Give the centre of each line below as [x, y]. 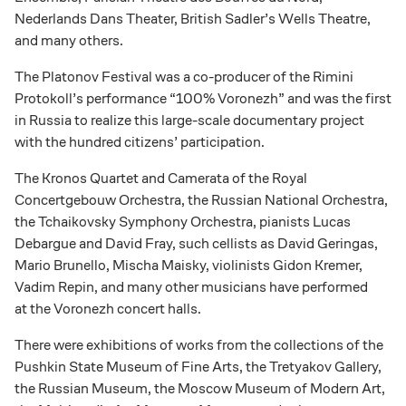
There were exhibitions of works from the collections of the [199, 344]
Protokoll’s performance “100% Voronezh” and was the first [203, 98]
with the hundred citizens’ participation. [140, 141]
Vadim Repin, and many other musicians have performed [191, 286]
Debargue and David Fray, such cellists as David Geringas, [196, 243]
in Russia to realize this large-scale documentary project [189, 120]
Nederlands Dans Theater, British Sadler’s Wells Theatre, [193, 18]
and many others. [69, 40]
